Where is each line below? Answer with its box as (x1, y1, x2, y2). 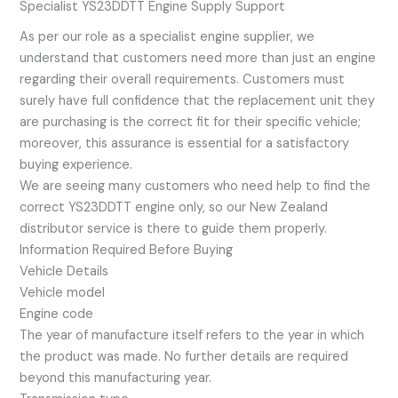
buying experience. (20, 156, 133, 174)
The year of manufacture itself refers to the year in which (20, 327, 365, 345)
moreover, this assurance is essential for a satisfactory (20, 135, 350, 153)
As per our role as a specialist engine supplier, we (20, 28, 315, 46)
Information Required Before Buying (20, 242, 234, 259)
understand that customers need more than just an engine (20, 50, 377, 68)
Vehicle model (20, 284, 106, 302)
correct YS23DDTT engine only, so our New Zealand (20, 199, 329, 217)
